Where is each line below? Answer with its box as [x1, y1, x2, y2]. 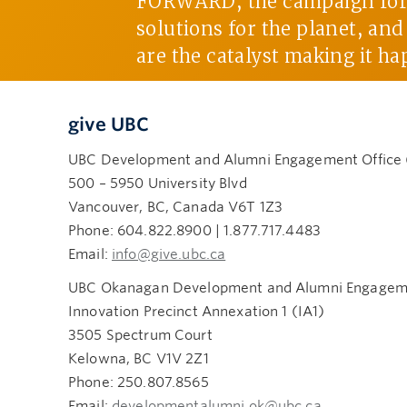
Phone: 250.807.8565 [68, 374, 209, 392]
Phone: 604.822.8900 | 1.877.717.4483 [68, 222, 322, 239]
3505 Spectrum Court [68, 327, 213, 344]
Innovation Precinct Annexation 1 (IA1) [68, 303, 325, 321]
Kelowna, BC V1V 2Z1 [68, 351, 209, 368]
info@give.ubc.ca [111, 245, 226, 263]
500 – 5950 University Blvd [68, 174, 247, 192]
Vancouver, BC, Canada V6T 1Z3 [68, 198, 283, 215]
